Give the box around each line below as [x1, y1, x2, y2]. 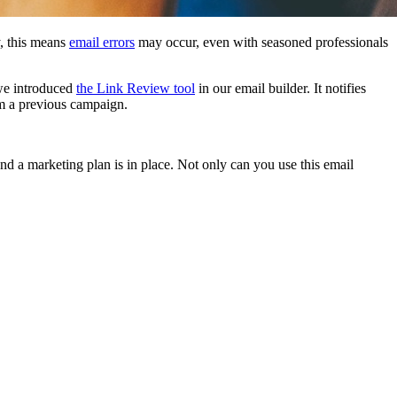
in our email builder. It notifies [195, 81, 366, 97]
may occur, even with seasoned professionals [135, 35, 388, 51]
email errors [69, 35, 135, 51]
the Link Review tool [76, 81, 195, 97]
